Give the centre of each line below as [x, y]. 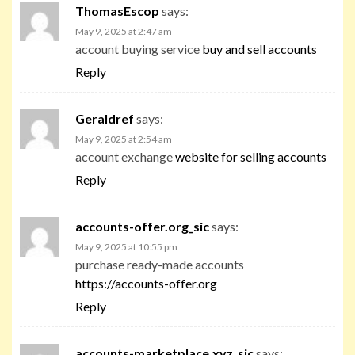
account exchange [125, 156]
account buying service [139, 48]
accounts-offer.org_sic [142, 226]
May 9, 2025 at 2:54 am [124, 139]
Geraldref [105, 118]
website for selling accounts [251, 156]
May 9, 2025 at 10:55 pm [126, 246]
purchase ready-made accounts [160, 264]
